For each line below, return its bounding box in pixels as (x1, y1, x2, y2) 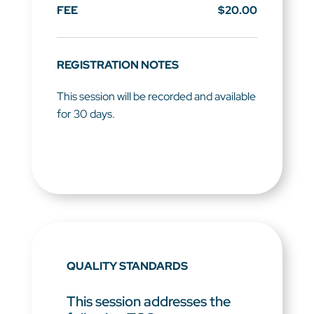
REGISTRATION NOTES (56, 57, 179, 73)
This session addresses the (66, 292, 231, 311)
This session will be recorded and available (56, 89, 256, 104)
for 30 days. (56, 107, 115, 122)
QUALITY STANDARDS (66, 259, 188, 274)
